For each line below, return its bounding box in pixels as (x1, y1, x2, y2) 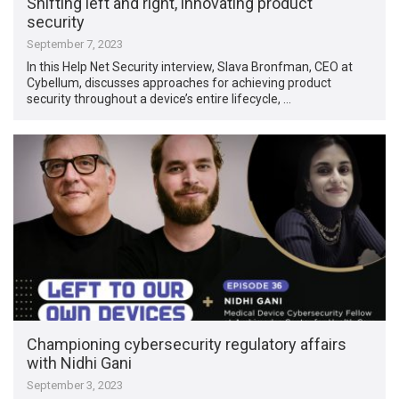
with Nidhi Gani (27, 353, 133, 372)
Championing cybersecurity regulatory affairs (27, 334, 347, 354)
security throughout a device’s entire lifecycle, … (27, 92, 292, 107)
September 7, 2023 (27, 37, 124, 52)
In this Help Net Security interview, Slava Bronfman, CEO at (27, 60, 354, 75)
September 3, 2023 (27, 378, 124, 392)
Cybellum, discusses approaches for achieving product (27, 76, 332, 91)
